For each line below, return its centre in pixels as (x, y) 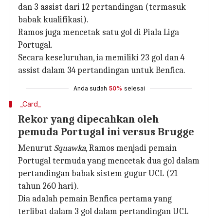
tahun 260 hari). (48, 186)
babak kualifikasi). (53, 20)
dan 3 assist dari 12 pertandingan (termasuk (102, 7)
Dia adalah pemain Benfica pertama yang (95, 199)
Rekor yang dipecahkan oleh (88, 119)
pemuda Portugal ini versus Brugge (106, 132)
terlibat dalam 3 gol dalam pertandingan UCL (103, 211)
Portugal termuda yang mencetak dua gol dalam (109, 161)
